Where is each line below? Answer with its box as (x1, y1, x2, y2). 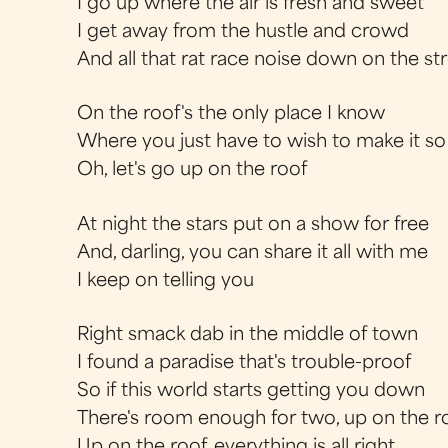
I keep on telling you (77, 272, 255, 290)
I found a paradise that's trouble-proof (77, 354, 412, 372)
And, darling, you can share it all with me (77, 244, 429, 262)
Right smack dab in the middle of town (77, 326, 419, 344)
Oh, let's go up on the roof (77, 162, 308, 180)
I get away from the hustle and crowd (77, 24, 410, 41)
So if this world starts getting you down (77, 382, 426, 400)
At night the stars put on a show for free (77, 216, 430, 234)
